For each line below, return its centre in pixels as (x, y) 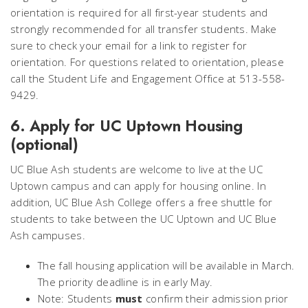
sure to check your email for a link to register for (129, 45)
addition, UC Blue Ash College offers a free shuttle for (142, 202)
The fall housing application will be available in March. (166, 265)
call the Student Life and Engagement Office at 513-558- (148, 78)
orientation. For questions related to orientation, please (147, 62)
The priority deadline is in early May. (125, 282)
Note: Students (77, 298)
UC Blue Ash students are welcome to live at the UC (136, 169)
